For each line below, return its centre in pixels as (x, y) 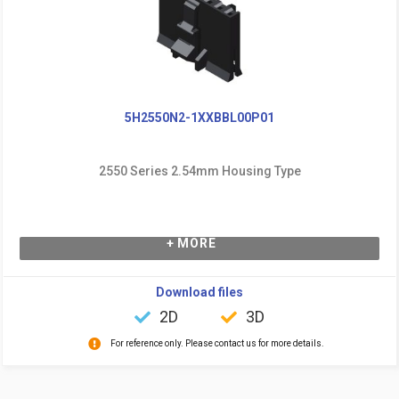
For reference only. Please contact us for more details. (217, 343)
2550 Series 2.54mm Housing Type (199, 171)
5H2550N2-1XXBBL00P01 (199, 117)
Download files (199, 292)
